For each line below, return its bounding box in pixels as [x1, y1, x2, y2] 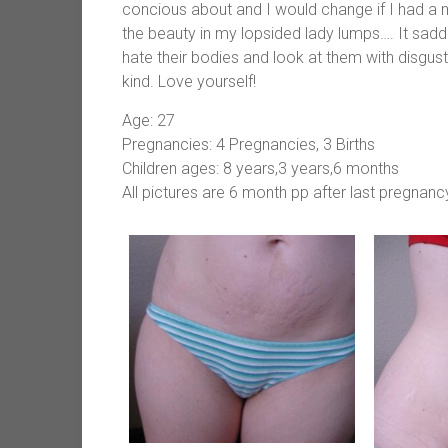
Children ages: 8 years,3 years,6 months [122, 159, 399, 179]
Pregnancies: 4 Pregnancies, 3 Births [122, 135, 375, 155]
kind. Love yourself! [122, 72, 256, 92]
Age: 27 [122, 111, 175, 131]
